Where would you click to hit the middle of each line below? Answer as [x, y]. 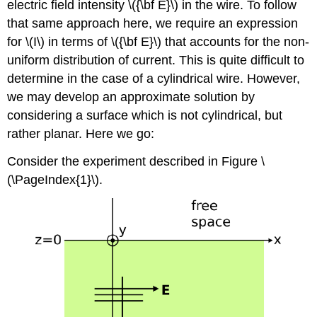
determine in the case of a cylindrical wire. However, [154, 79]
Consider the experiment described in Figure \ [136, 161]
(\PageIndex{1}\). [55, 179]
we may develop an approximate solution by [131, 97]
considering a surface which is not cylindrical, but [145, 116]
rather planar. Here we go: [81, 134]
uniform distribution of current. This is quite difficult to [156, 60]
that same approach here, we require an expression [153, 24]
